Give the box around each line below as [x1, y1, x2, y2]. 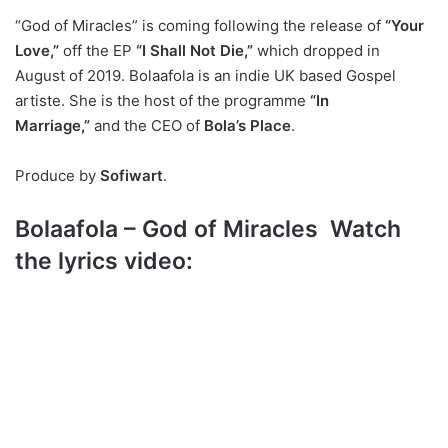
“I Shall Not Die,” [132, 41, 253, 60]
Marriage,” [15, 116, 90, 135]
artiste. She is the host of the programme [15, 91, 310, 110]
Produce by [15, 166, 100, 185]
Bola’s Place [204, 116, 291, 135]
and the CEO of [90, 116, 204, 135]
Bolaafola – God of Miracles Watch [15, 215, 401, 243]
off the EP [59, 41, 132, 60]
